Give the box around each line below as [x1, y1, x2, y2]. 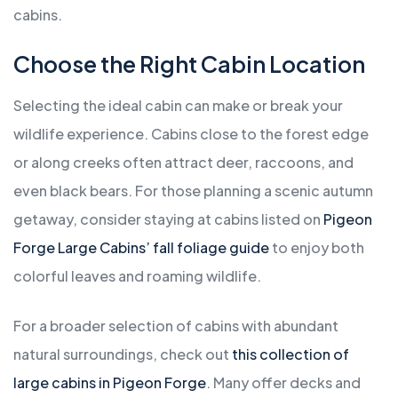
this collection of [232, 345, 349, 364]
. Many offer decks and [206, 373, 361, 393]
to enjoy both [269, 238, 364, 258]
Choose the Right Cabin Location [13, 50, 365, 79]
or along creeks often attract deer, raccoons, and [13, 153, 354, 172]
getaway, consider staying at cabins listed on [13, 210, 323, 229]
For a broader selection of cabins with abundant [13, 316, 338, 336]
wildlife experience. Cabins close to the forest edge [13, 124, 369, 144]
